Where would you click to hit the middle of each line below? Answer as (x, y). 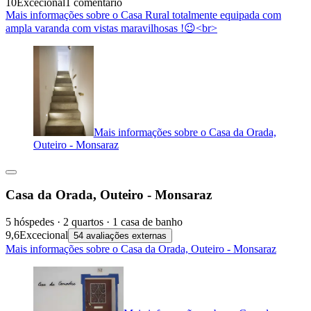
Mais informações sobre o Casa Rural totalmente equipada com (143, 15)
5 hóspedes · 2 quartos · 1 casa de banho (94, 222)
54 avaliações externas (120, 236)
